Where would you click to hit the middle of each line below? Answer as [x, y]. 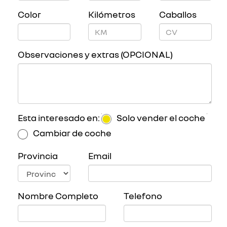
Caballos [178, 14]
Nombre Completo [58, 196]
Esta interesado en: [59, 118]
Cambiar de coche [72, 133]
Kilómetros [112, 14]
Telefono [143, 196]
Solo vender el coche [161, 118]
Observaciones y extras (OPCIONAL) [95, 54]
